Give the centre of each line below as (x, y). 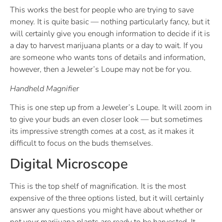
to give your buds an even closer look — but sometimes (106, 120)
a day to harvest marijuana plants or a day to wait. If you (106, 46)
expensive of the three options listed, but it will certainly (107, 198)
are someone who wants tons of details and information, (108, 58)
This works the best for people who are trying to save (102, 10)
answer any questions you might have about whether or (106, 210)
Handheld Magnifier (44, 88)
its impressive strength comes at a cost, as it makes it (102, 132)
